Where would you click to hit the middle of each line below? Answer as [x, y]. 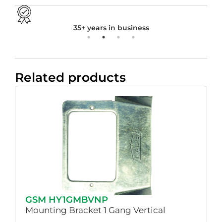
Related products [70, 77]
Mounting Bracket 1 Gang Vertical [95, 210]
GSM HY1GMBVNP [67, 199]
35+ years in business [111, 28]
